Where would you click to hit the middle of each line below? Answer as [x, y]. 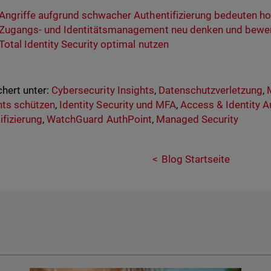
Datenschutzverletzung [211, 90]
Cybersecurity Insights [103, 90]
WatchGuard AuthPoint [99, 119]
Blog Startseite [195, 159]
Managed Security [197, 119]
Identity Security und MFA [118, 105]
